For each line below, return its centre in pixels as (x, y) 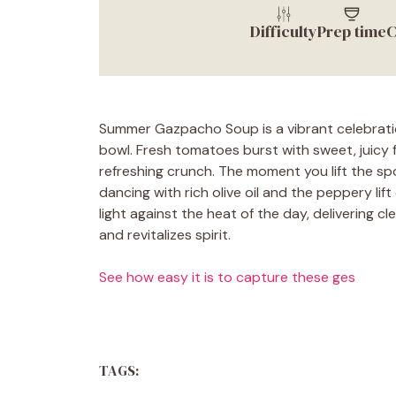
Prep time (352, 31)
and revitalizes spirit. (165, 234)
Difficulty (284, 31)
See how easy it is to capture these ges (227, 277)
